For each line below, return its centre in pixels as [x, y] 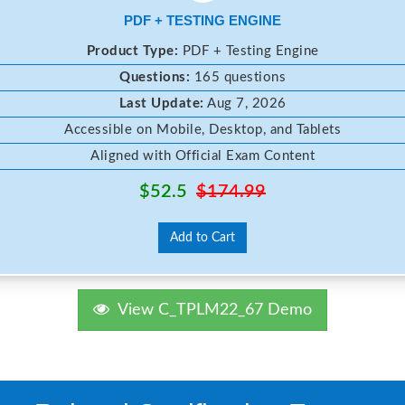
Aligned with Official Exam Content [202, 155]
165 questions [238, 77]
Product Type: [132, 51]
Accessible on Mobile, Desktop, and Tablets [202, 129]
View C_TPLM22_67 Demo [211, 310]
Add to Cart [202, 237]
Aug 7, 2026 [245, 103]
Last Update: [161, 103]
